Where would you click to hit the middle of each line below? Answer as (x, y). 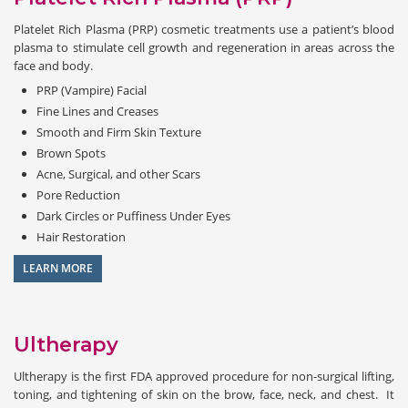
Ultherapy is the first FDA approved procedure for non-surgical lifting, (204, 376)
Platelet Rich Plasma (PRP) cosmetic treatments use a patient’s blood (204, 29)
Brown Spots (71, 153)
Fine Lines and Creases (97, 111)
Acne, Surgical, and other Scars (118, 173)
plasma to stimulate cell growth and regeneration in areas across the (204, 47)
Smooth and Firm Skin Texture (119, 132)
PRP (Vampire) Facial (92, 90)
